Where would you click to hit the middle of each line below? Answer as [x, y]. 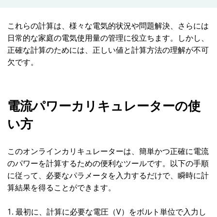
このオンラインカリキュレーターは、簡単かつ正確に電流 [108, 151]
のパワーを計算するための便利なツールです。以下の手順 [108, 163]
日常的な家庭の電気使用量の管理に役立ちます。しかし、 [108, 38]
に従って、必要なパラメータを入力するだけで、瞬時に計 [108, 175]
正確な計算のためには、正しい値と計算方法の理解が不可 [108, 50]
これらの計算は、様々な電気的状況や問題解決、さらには [108, 26]
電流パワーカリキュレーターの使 [104, 106]
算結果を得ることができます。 [62, 187]
